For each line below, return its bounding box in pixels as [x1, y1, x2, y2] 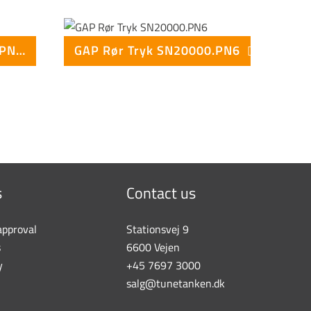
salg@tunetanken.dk [126, 275, 226, 292]
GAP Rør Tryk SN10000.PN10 [15, 41, 25, 60]
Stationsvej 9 [126, 221, 190, 238]
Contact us [126, 181, 196, 205]
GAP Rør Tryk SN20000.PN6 [74, 41, 240, 60]
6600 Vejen [126, 239, 180, 256]
